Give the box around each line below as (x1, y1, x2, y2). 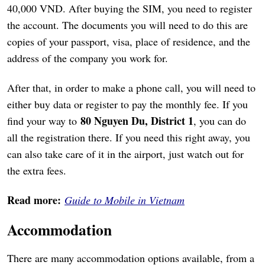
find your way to (7, 114, 80, 128)
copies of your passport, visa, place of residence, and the (7, 34, 250, 49)
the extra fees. (7, 163, 66, 178)
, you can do (193, 114, 246, 128)
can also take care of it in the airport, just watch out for (7, 147, 244, 161)
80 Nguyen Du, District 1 (80, 113, 193, 129)
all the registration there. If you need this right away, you (7, 130, 250, 145)
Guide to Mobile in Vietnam (64, 193, 185, 208)
